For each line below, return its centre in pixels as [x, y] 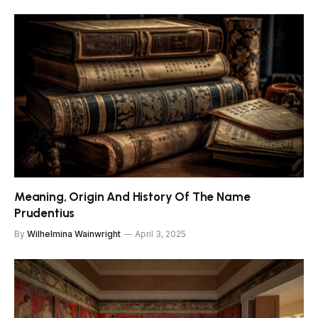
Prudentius [45, 213]
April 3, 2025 [160, 234]
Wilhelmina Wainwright [74, 234]
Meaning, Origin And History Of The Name [132, 196]
